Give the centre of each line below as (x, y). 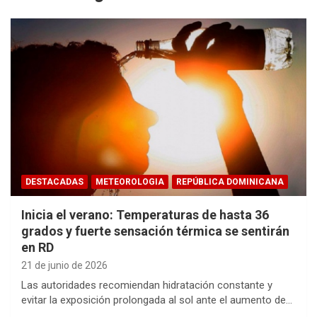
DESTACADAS (54, 182)
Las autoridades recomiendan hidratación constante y (147, 286)
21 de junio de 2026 (64, 266)
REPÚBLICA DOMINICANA (230, 182)
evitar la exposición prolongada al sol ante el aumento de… (157, 300)
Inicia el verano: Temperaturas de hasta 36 (145, 215)
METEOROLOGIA (130, 182)
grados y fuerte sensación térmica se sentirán (155, 231)
